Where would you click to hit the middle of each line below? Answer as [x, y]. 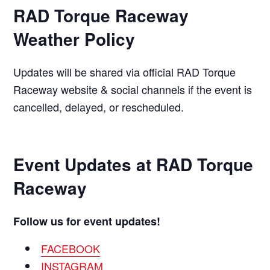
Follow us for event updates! [87, 221]
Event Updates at [85, 164]
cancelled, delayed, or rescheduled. [99, 106]
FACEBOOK [71, 248]
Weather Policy [74, 39]
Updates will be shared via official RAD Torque [125, 71]
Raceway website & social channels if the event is [133, 89]
